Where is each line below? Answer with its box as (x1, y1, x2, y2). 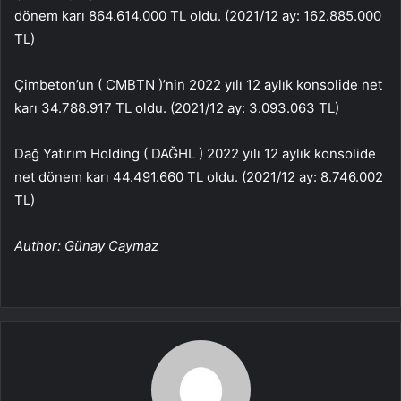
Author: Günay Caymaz (14, 236, 158, 254)
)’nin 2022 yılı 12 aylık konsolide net (155, 75, 382, 93)
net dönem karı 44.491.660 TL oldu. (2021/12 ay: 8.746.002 (14, 167, 383, 185)
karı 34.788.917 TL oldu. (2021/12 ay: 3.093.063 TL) (14, 98, 339, 116)
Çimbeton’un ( (14, 75, 106, 93)
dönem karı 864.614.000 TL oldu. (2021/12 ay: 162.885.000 (14, 6, 381, 24)
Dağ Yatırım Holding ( (14, 144, 151, 162)
